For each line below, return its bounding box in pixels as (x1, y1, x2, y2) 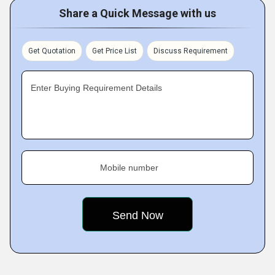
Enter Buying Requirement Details (31, 83, 162, 93)
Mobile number (100, 163, 158, 172)
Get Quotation (28, 47, 76, 55)
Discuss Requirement (153, 47, 228, 55)
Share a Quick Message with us (59, 7, 216, 20)
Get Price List (92, 47, 137, 55)
